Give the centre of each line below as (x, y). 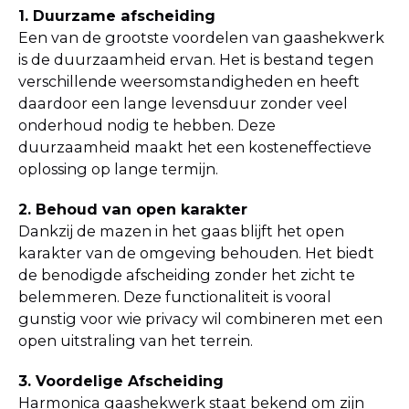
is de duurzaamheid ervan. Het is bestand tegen (196, 59)
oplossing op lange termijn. (118, 168)
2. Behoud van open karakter (133, 209)
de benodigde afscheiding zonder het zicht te (187, 274)
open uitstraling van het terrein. (136, 340)
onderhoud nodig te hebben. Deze (147, 125)
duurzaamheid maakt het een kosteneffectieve (195, 147)
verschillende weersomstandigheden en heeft (189, 81)
